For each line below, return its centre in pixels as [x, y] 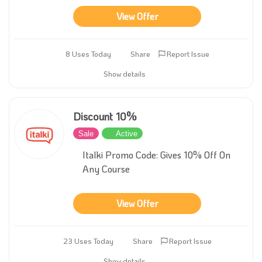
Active [127, 133]
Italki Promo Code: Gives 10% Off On [156, 155]
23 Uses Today [88, 241]
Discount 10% [105, 116]
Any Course [106, 169]
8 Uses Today [88, 54]
